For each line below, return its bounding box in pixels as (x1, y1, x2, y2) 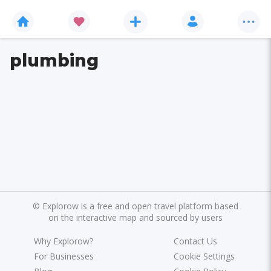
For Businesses (34, 250, 94, 262)
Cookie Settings (173, 250, 235, 262)
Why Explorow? (34, 235, 94, 247)
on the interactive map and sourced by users (48, 211, 223, 223)
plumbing (10, 50, 99, 71)
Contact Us (173, 235, 217, 247)
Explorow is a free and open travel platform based (42, 200, 238, 212)
